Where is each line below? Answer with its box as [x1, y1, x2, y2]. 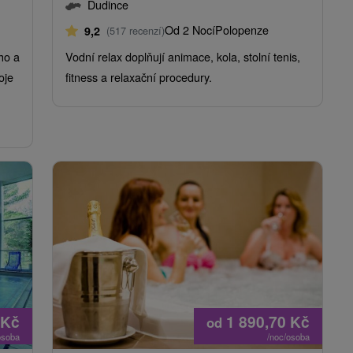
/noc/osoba [267, 329, 310, 343]
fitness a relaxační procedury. [65, 68, 212, 85]
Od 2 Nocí [165, 20, 215, 38]
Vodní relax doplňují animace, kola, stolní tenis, [65, 47, 300, 65]
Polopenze [215, 20, 269, 38]
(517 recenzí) [106, 22, 165, 38]
